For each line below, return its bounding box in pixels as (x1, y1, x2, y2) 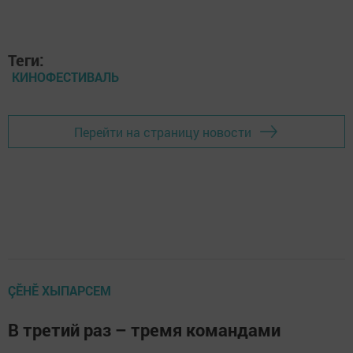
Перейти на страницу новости (74, 123, 251, 140)
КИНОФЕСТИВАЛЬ (12, 69, 119, 86)
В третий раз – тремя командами (8, 318, 281, 342)
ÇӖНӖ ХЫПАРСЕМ (8, 282, 111, 299)
